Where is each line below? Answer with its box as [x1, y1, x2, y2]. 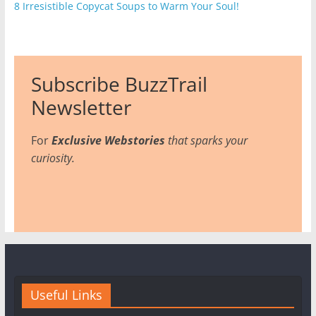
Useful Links [30, 286, 102, 303]
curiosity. [30, 150, 75, 166]
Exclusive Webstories [51, 132, 165, 148]
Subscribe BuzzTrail [30, 70, 207, 97]
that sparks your [164, 132, 248, 148]
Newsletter [30, 93, 131, 121]
